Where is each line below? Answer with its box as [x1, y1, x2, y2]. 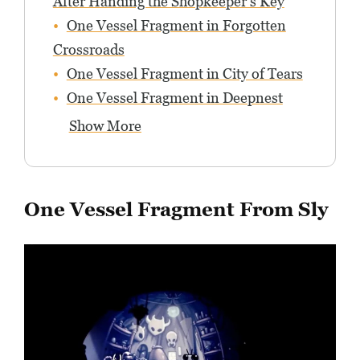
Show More [68, 117, 141, 135]
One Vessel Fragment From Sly [24, 198, 329, 222]
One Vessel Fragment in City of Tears [66, 65, 303, 83]
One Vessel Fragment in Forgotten [66, 17, 286, 35]
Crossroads [52, 41, 125, 59]
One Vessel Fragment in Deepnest [66, 89, 283, 107]
